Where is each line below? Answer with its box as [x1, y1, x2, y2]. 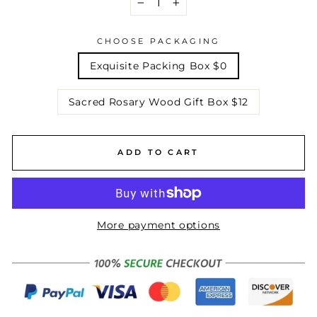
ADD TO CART [117, 147, 200, 157]
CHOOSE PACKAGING [96, 35, 221, 46]
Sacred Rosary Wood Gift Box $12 [68, 96, 249, 108]
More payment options [97, 219, 220, 231]
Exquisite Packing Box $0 [90, 59, 227, 71]
